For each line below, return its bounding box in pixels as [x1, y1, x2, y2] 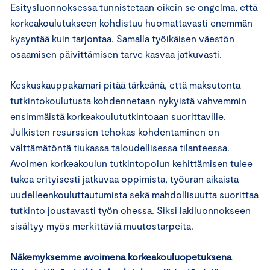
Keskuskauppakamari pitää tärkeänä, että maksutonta [10, 78, 240, 90]
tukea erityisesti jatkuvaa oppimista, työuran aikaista [10, 172, 239, 184]
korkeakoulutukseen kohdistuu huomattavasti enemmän [10, 16, 253, 28]
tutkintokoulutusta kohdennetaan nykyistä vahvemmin [10, 94, 246, 106]
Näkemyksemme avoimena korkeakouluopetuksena [10, 250, 231, 262]
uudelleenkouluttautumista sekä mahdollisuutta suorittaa [10, 188, 259, 200]
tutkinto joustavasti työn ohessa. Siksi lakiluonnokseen [10, 204, 251, 216]
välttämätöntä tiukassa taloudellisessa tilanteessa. [10, 141, 230, 153]
